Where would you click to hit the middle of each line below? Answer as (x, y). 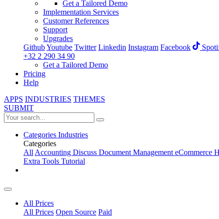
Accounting (54, 153)
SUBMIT (19, 108)
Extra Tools (42, 161)
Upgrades (58, 38)
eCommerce (195, 153)
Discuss (86, 153)
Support (55, 30)
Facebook (175, 47)
